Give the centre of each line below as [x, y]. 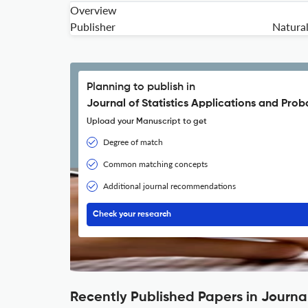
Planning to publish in [141, 87]
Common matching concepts [155, 164]
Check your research [132, 214]
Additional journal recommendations [169, 186]
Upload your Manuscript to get [147, 122]
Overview [93, 10]
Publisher [93, 26]
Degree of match [133, 142]
